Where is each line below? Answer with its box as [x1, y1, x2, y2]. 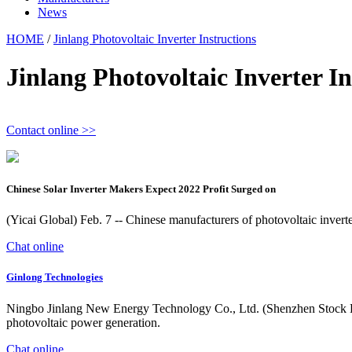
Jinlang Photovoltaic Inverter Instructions [53, 32, 256, 46]
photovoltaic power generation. [6, 315, 160, 329]
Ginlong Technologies [6, 271, 103, 284]
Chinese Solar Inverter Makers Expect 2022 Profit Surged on [6, 183, 276, 196]
